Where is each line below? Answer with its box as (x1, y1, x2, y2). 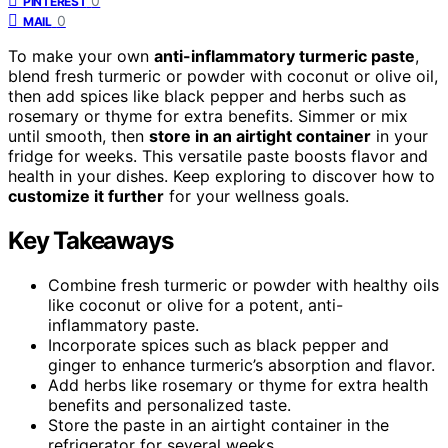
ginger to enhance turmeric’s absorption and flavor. (48, 354, 435, 375)
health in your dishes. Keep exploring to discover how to (8, 165, 435, 186)
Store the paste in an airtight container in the (48, 414, 389, 435)
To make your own (8, 45, 154, 66)
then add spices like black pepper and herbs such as (8, 85, 406, 106)
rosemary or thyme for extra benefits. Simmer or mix (8, 105, 408, 126)
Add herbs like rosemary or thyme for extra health (48, 374, 428, 395)
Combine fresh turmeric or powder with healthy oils (48, 274, 439, 295)
